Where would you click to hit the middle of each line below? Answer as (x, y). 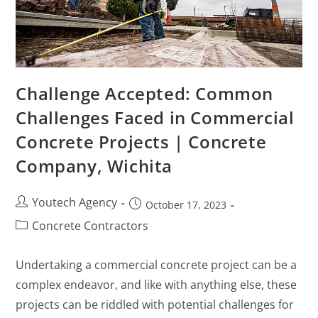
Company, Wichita (94, 166)
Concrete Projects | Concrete (141, 142)
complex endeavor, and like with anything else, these (157, 285)
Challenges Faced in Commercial (155, 118)
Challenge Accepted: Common (145, 94)
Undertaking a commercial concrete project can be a (157, 265)
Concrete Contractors (91, 226)
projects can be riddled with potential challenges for (155, 305)
